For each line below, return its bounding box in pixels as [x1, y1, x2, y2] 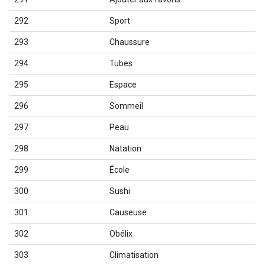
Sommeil [109, 101, 143, 111]
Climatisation [109, 250, 159, 260]
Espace [109, 80, 137, 89]
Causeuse [109, 208, 147, 217]
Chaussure [109, 37, 150, 47]
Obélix [109, 229, 132, 238]
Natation [109, 144, 141, 153]
